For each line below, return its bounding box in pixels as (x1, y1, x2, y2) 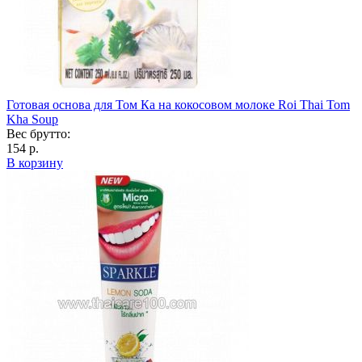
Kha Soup (6, 112, 58, 126)
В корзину (6, 155, 63, 170)
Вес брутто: (6, 126, 70, 141)
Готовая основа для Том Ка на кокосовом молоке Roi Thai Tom (6, 97, 350, 112)
